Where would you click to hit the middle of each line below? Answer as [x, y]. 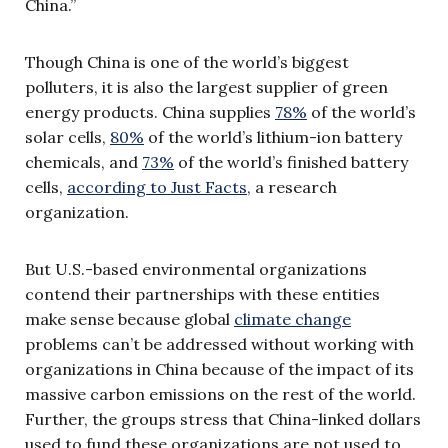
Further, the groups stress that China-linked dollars [223, 419]
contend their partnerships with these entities [202, 294]
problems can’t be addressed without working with [219, 344]
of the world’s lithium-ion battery [273, 137]
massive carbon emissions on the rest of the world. [220, 394]
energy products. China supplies [150, 112]
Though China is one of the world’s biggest [187, 62]
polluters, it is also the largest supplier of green [206, 87]
